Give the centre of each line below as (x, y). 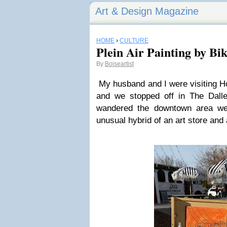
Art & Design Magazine (147, 11)
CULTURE (134, 41)
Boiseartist (119, 64)
